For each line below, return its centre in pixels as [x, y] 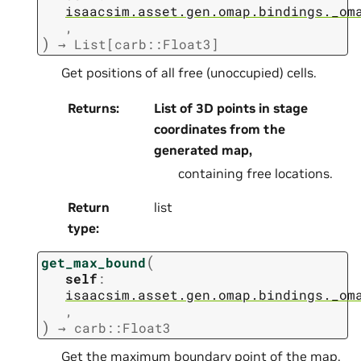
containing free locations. [255, 174]
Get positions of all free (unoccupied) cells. [189, 73]
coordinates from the [219, 129]
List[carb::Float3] [147, 44]
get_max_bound [93, 263]
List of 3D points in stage [230, 108]
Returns [92, 108]
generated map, [203, 150]
